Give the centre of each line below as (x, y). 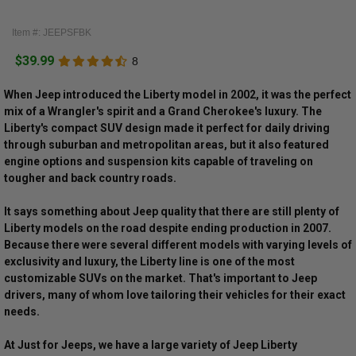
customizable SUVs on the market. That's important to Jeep (160, 279)
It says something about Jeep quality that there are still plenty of (171, 212)
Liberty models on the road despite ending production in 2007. (167, 228)
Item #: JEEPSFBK (51, 33)
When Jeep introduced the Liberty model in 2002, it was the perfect (177, 95)
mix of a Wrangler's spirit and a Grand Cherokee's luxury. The (163, 112)
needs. (21, 312)
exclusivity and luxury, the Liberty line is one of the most (149, 262)
